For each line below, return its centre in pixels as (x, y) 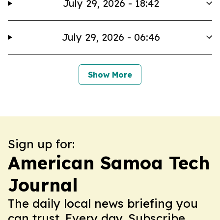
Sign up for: (41, 144)
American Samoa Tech (109, 163)
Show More (110, 75)
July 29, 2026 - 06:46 (111, 37)
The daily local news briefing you (103, 203)
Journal (43, 185)
